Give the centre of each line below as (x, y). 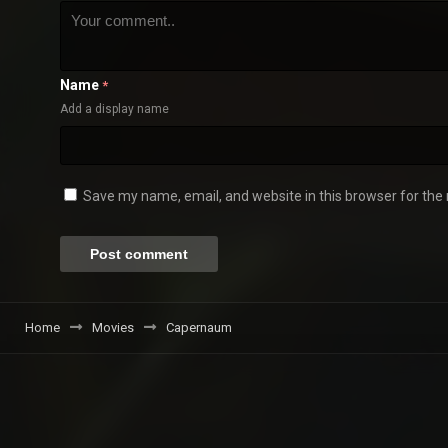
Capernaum (199, 328)
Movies (113, 328)
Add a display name (114, 109)
